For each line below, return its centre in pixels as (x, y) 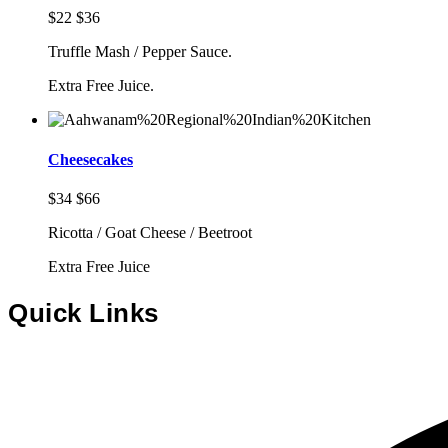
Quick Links (83, 312)
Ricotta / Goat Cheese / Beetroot (150, 232)
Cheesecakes (90, 159)
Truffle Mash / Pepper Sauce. (140, 52)
